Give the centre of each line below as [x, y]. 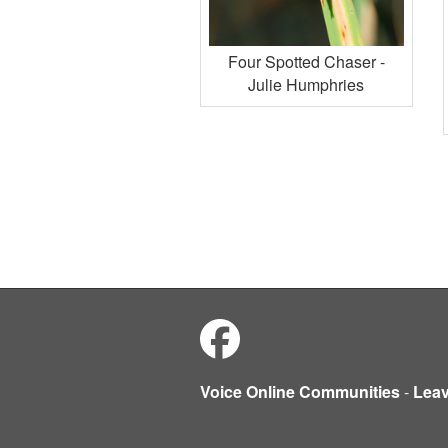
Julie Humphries [306, 84]
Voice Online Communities [299, 392]
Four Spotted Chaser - [306, 61]
